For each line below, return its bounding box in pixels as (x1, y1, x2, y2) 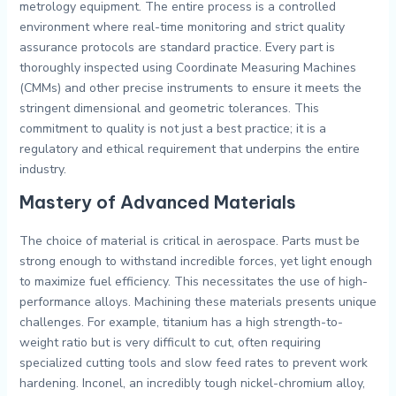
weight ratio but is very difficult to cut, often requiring (19, 334, 321, 352)
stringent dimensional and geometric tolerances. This (19, 100, 319, 118)
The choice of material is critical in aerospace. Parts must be (19, 232, 360, 250)
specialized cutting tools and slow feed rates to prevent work (19, 354, 368, 372)
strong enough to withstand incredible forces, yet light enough (19, 253, 372, 270)
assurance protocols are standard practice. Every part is (19, 39, 335, 57)
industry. (19, 161, 66, 179)
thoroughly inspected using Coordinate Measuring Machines (19, 59, 356, 77)
